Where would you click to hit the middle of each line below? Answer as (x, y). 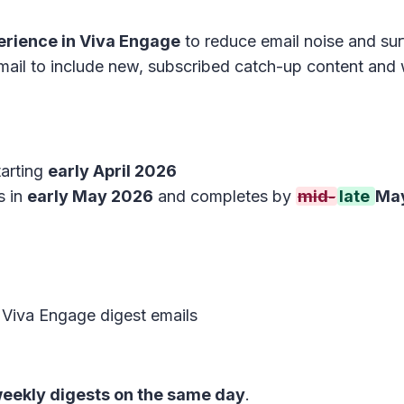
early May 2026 (90, 196)
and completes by (225, 196)
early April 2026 (112, 171)
